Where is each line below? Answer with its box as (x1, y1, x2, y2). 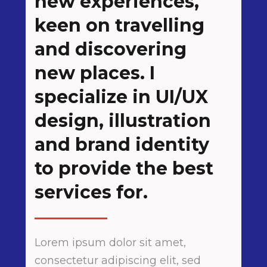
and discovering (35, 38, 187, 60)
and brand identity (35, 133, 209, 156)
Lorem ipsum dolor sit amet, (35, 236, 186, 249)
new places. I (35, 62, 155, 84)
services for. (35, 181, 148, 203)
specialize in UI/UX (35, 86, 208, 108)
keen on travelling (35, 14, 204, 36)
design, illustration (35, 110, 211, 132)
